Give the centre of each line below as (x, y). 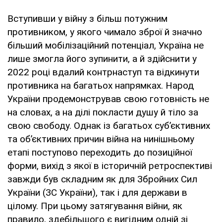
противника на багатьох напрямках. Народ (101, 85)
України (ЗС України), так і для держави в (97, 192)
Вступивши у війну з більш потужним (87, 18)
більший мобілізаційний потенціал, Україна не (106, 45)
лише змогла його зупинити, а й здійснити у (102, 58)
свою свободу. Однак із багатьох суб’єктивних (109, 125)
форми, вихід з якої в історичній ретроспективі (110, 166)
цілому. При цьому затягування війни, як (95, 206)
